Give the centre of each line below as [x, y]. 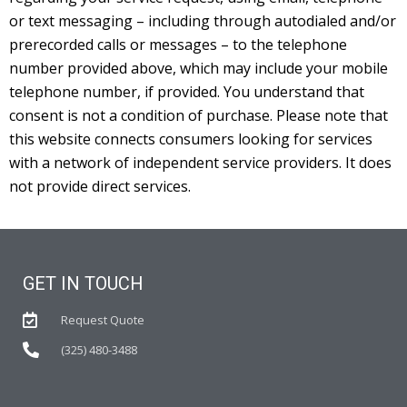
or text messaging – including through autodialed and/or [203, 20]
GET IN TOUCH [83, 283]
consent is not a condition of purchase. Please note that [199, 115]
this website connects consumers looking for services [191, 139]
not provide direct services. [100, 186]
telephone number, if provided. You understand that [187, 91]
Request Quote [102, 319]
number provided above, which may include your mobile [199, 68]
